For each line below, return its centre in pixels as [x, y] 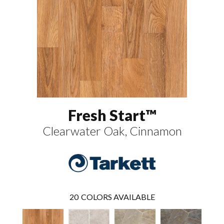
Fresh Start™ [112, 115]
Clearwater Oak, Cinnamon [112, 130]
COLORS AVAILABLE [118, 197]
